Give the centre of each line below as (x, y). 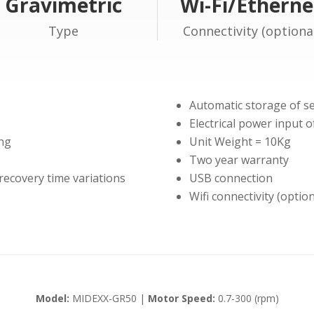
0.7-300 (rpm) (247, 299)
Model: (52, 299)
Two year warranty (239, 160)
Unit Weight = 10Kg (240, 142)
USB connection (231, 178)
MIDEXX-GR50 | (108, 299)
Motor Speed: (181, 299)
